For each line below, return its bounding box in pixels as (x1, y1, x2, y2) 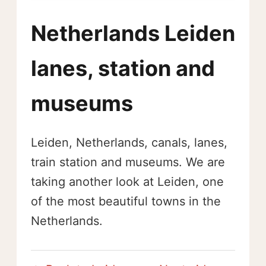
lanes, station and (31, 55, 215, 81)
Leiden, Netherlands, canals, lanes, (31, 135, 227, 150)
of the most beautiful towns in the (31, 194, 221, 208)
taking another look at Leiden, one (31, 175, 224, 189)
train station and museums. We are (31, 155, 225, 169)
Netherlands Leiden (31, 20, 235, 46)
